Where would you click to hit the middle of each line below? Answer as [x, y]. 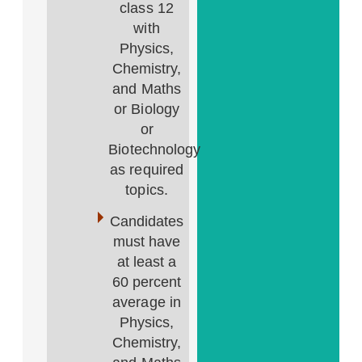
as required [147, 170]
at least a [147, 262]
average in [147, 302]
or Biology [147, 109]
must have [147, 242]
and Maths [147, 89]
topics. [147, 190]
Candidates [147, 221]
